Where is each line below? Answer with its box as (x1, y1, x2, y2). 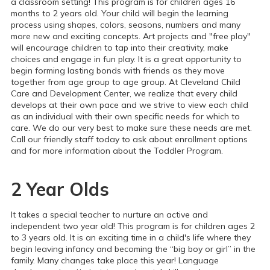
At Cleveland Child (169, 77, 240, 87)
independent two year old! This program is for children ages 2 (11, 221, 255, 231)
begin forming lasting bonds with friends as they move (11, 65, 225, 76)
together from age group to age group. (11, 77, 169, 87)
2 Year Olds (11, 178, 109, 201)
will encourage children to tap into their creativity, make (11, 42, 228, 53)
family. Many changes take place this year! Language (11, 255, 219, 266)
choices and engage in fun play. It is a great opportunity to (11, 54, 242, 64)
